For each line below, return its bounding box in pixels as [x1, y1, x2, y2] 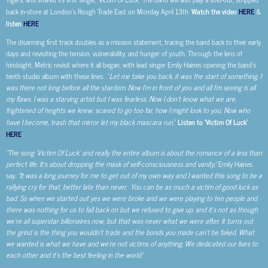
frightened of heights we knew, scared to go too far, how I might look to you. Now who [6, 104, 250, 117]
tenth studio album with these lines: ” [6, 70, 109, 83]
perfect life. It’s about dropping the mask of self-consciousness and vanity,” [6, 158, 217, 170]
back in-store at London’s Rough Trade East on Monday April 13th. [6, 5, 191, 17]
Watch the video [191, 5, 239, 17]
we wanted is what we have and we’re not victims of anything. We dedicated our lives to [6, 237, 258, 250]
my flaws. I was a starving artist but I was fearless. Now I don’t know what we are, [6, 93, 236, 105]
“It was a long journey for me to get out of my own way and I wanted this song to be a [18, 169, 262, 182]
